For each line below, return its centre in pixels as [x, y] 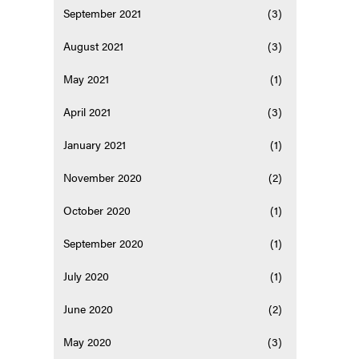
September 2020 [104, 243]
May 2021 [87, 79]
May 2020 [88, 342]
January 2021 [95, 145]
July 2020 [87, 276]
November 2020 [103, 177]
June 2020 [89, 309]
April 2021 [87, 112]
